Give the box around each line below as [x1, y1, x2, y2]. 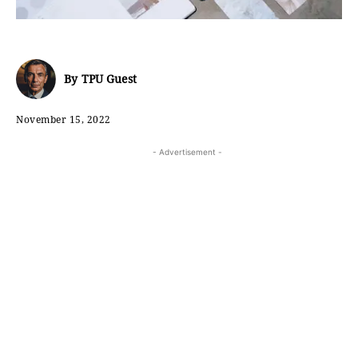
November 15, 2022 [16, 112, 111, 126]
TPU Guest [82, 70, 137, 86]
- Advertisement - [152, 147, 222, 157]
